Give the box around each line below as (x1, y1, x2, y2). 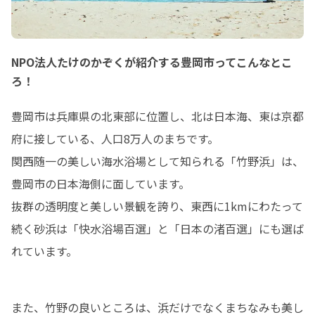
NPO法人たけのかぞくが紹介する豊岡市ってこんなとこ (11, 53, 292, 70)
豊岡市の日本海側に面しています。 (11, 174, 190, 192)
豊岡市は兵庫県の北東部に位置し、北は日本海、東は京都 (11, 107, 304, 124)
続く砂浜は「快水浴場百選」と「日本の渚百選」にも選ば (11, 219, 304, 237)
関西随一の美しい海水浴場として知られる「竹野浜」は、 (11, 152, 304, 169)
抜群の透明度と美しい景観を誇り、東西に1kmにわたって (11, 197, 303, 214)
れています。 (11, 242, 77, 259)
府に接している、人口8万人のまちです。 (11, 129, 219, 147)
